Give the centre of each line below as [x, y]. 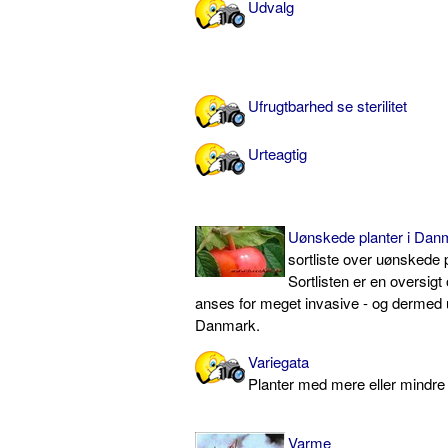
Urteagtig [277, 153]
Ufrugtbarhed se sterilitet [327, 105]
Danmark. [227, 324]
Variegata [278, 361]
